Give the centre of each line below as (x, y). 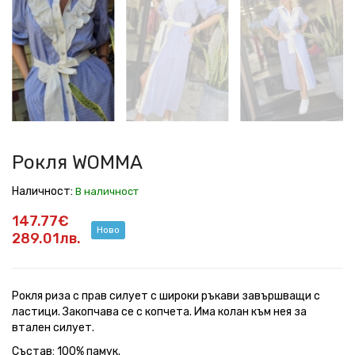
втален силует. (54, 327)
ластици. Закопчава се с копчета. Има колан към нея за (159, 311)
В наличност (107, 192)
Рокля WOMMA (77, 163)
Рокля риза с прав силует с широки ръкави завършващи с (166, 296)
